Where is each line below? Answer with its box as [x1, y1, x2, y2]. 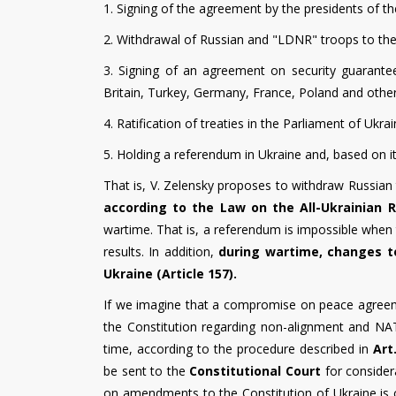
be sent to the [103, 362, 190, 379]
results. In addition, [103, 242, 219, 260]
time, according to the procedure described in [103, 339, 373, 357]
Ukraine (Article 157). [103, 264, 237, 282]
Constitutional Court [189, 362, 321, 379]
